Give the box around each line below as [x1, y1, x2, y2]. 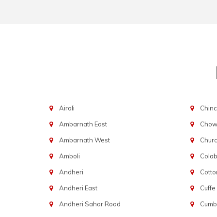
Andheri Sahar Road [59, 200, 121, 208]
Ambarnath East [59, 120, 107, 128]
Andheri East [59, 184, 97, 192]
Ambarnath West [59, 136, 110, 144]
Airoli [59, 104, 75, 112]
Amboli [59, 152, 80, 160]
